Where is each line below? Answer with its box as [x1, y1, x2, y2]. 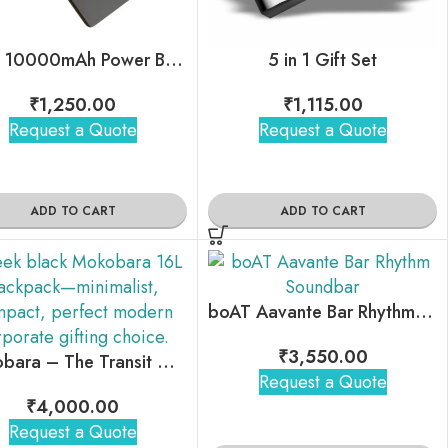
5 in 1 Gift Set [268, 47, 378, 74]
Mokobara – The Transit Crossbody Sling [157, 349, 176, 376]
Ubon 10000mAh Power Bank [165, 47, 184, 74]
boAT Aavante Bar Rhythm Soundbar [415, 299, 434, 326]
